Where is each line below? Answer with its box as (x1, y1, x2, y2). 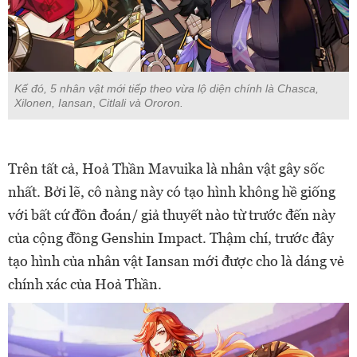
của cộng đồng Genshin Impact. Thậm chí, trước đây (8, 229, 334, 246)
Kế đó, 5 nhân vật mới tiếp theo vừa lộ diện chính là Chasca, (14, 81, 319, 95)
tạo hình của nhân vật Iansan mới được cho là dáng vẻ (8, 252, 344, 269)
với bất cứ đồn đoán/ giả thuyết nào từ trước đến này (8, 206, 335, 223)
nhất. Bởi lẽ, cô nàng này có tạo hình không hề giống (8, 182, 335, 200)
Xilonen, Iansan (14, 96, 92, 109)
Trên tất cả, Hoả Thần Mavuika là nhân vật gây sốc (8, 159, 324, 177)
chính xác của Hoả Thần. (8, 275, 165, 292)
